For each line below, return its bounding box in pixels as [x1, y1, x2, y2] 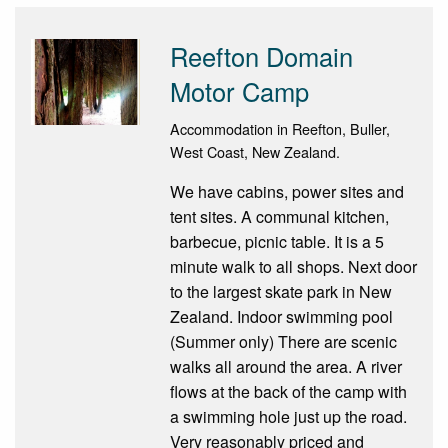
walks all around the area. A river [169, 354, 402, 378]
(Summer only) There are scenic [169, 329, 397, 353]
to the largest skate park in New [169, 279, 392, 303]
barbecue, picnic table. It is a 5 [169, 229, 384, 253]
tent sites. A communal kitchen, [169, 204, 389, 228]
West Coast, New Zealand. [169, 140, 340, 162]
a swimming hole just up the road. [169, 404, 407, 428]
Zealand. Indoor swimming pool [169, 304, 393, 328]
